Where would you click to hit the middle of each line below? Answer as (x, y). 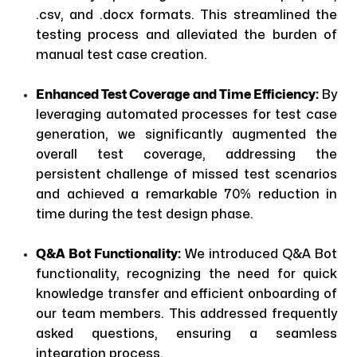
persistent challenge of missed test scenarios (186, 175)
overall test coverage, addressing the (186, 155)
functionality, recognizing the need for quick (186, 274)
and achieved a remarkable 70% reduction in (186, 194)
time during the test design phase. (145, 214)
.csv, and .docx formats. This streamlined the (186, 15)
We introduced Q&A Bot (261, 254)
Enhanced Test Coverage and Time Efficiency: (177, 95)
